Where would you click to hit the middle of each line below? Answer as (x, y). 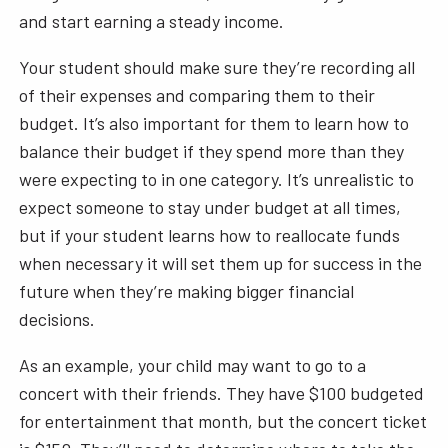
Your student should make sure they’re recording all (217, 66)
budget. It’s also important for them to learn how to (214, 122)
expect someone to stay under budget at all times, (210, 206)
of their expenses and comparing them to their (197, 94)
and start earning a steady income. (154, 20)
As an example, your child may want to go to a (193, 364)
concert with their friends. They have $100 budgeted (222, 392)
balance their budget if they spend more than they (212, 150)
